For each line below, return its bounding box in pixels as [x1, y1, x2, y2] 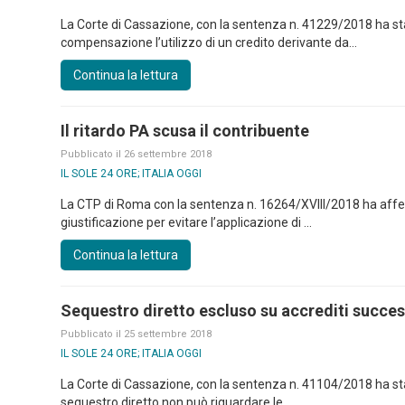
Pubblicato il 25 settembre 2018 [61, 328, 212, 340]
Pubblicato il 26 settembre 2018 [61, 148, 212, 160]
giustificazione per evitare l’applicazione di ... [61, 215, 313, 230]
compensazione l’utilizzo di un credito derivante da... [61, 35, 358, 50]
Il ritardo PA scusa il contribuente [61, 120, 310, 140]
